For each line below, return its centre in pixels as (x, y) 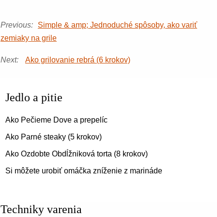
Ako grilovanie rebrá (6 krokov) (78, 60)
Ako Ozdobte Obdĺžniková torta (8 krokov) (77, 154)
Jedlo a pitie (34, 97)
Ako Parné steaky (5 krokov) (54, 137)
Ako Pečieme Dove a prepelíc (56, 120)
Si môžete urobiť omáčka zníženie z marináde (84, 171)
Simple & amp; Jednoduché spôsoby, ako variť (117, 25)
